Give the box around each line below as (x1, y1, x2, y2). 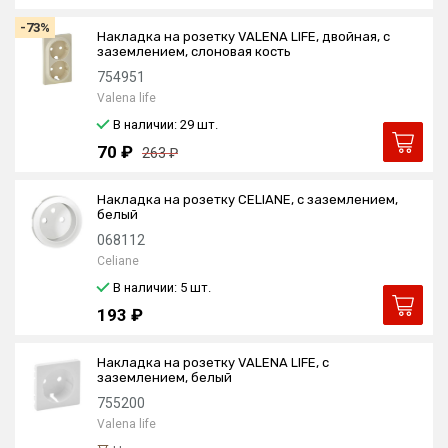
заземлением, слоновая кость (97, 44, 291, 59)
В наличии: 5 (113, 280, 190, 295)
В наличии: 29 (113, 117, 197, 132)
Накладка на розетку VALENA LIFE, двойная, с (97, 29, 390, 44)
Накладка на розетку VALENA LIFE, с (97, 355, 329, 370)
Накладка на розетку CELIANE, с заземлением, (97, 192, 398, 207)
